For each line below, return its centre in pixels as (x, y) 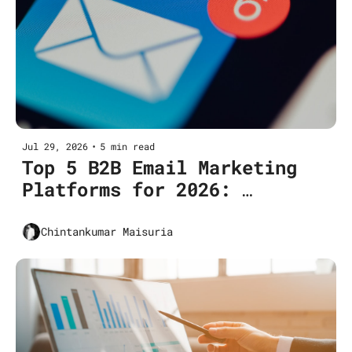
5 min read (127, 146)
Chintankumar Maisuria (107, 232)
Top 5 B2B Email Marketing (159, 167)
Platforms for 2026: (126, 189)
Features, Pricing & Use (148, 211)
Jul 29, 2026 (55, 146)
